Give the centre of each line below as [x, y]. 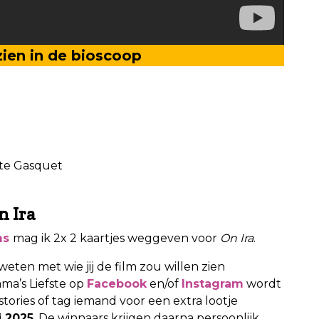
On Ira [237, 238]
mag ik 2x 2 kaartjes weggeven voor [116, 238]
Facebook [117, 283]
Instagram [213, 283]
